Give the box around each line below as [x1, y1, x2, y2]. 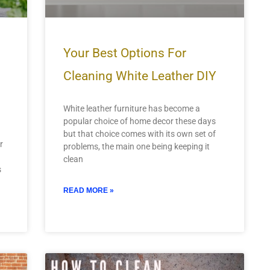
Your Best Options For [63, 45, 186, 60]
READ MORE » [63, 186, 114, 195]
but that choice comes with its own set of [63, 128, 216, 139]
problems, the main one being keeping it [63, 141, 210, 151]
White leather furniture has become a [63, 103, 200, 113]
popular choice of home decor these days [63, 116, 216, 126]
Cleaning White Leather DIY [63, 68, 216, 83]
